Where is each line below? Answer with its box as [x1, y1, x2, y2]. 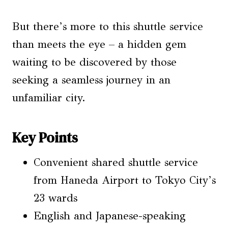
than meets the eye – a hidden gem [12, 38, 186, 51]
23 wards [34, 191, 77, 205]
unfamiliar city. [12, 91, 85, 104]
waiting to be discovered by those [12, 55, 177, 69]
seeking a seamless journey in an [12, 73, 170, 87]
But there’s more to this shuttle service [12, 20, 203, 33]
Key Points [12, 128, 78, 147]
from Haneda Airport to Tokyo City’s [34, 174, 216, 187]
